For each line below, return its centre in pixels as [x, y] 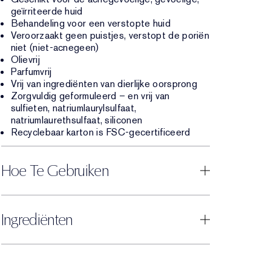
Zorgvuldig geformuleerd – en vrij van [90, 96]
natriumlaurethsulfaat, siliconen [77, 120]
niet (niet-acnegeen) [55, 47]
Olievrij [25, 60]
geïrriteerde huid [47, 11]
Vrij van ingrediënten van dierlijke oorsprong [104, 84]
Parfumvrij [31, 72]
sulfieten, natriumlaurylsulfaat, [73, 108]
